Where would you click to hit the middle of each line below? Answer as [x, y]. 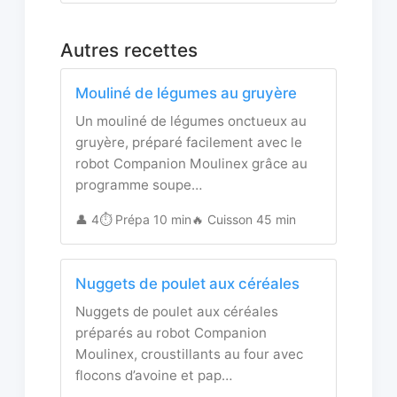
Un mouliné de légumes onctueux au [191, 121]
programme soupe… [139, 185]
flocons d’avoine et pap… [154, 376]
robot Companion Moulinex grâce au [191, 164]
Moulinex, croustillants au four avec [189, 354]
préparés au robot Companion [171, 333]
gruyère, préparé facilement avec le [189, 143]
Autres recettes [129, 51]
